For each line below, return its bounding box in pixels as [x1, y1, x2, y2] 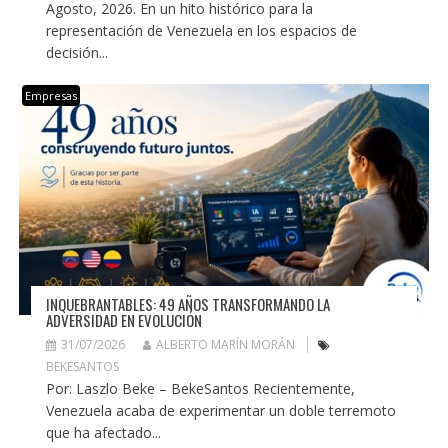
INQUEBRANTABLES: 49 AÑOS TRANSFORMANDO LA [45, 292, 330, 315]
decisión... [45, 43, 108, 63]
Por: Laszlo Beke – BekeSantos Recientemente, [45, 378, 355, 398]
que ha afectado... [45, 422, 161, 442]
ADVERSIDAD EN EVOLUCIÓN [45, 308, 202, 331]
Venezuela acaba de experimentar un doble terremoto [45, 400, 396, 420]
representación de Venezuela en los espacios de [45, 21, 357, 41]
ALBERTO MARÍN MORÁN [155, 335, 295, 353]
